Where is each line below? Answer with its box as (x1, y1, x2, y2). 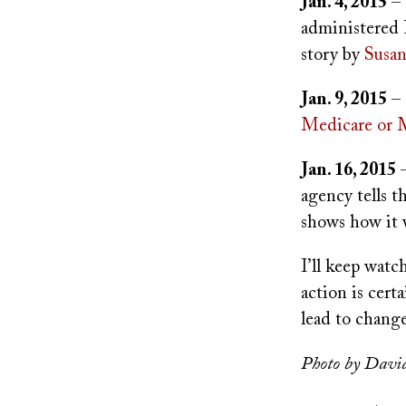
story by (301, 46, 364, 64)
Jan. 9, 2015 (301, 91, 387, 109)
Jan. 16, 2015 (301, 161, 396, 179)
